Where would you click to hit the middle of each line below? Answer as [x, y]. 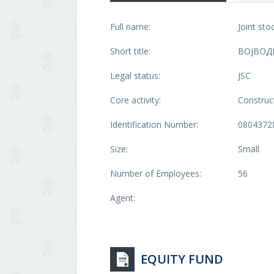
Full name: [130, 27]
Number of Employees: [156, 173]
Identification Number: [154, 124]
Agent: [123, 198]
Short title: [130, 51]
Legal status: [135, 76]
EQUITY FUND [182, 259]
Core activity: [135, 100]
